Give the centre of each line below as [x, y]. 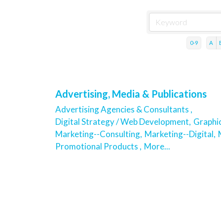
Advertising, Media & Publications [131, 93]
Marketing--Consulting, [99, 134]
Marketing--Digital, [180, 134]
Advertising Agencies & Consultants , [124, 109]
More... [157, 146]
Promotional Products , [98, 146]
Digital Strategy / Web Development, [123, 121]
